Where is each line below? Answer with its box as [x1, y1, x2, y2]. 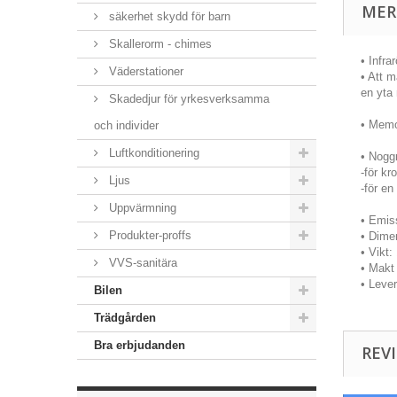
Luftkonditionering [105, 146, 199, 160]
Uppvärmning [105, 201, 176, 214]
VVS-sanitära [105, 256, 177, 269]
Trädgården [94, 311, 156, 324]
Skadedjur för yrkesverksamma [105, 92, 269, 105]
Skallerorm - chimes [105, 37, 212, 51]
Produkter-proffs [105, 229, 191, 242]
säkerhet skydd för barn [105, 10, 230, 23]
